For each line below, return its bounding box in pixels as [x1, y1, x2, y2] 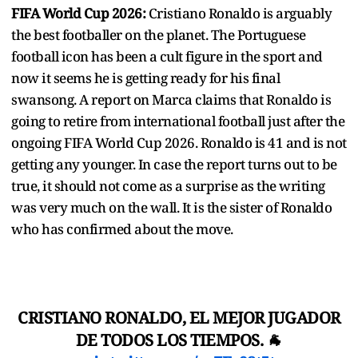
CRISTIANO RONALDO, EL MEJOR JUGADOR [18, 306, 340, 328]
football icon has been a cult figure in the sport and [11, 46, 323, 66]
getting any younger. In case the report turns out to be [11, 154, 337, 173]
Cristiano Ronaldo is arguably [148, 3, 332, 22]
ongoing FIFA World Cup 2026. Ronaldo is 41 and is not [11, 133, 347, 152]
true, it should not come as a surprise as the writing [11, 176, 325, 195]
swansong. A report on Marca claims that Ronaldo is [11, 89, 331, 109]
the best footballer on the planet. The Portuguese [11, 25, 306, 44]
